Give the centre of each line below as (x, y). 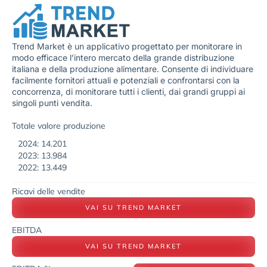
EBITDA (27, 230)
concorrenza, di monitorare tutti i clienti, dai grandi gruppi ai (128, 92)
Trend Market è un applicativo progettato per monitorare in (127, 46)
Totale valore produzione (59, 125)
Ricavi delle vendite (49, 191)
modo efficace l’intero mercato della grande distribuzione (123, 58)
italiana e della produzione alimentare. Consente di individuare (133, 69)
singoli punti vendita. (53, 103)
